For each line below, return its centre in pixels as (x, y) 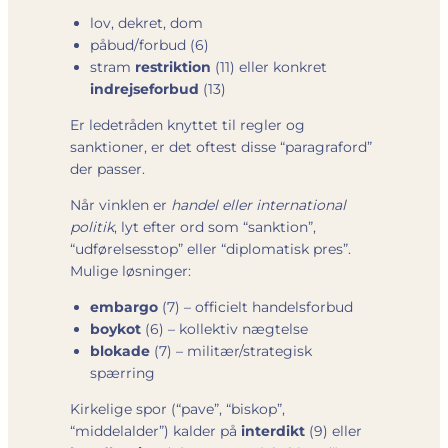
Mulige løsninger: (130, 270)
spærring (122, 372)
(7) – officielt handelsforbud (255, 306)
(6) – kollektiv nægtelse (224, 328)
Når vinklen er (120, 204)
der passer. (107, 168)
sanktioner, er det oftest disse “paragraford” (221, 146)
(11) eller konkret (269, 66)
